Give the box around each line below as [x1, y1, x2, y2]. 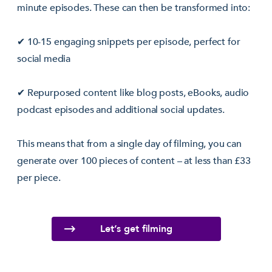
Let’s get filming [100, 222, 172, 236]
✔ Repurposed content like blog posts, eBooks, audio [17, 86, 250, 100]
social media [17, 52, 71, 66]
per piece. [17, 171, 61, 185]
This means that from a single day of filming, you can [17, 137, 242, 151]
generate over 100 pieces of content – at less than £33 [17, 154, 251, 168]
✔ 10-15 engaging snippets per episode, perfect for [17, 35, 240, 49]
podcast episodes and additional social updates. [17, 103, 225, 117]
